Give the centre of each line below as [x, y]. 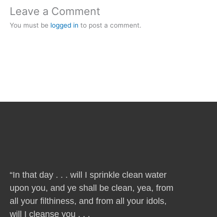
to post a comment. [110, 25]
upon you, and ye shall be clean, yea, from [92, 188]
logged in [64, 25]
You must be [30, 25]
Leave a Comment [55, 11]
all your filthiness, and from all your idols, [88, 201]
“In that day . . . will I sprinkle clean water [88, 175]
